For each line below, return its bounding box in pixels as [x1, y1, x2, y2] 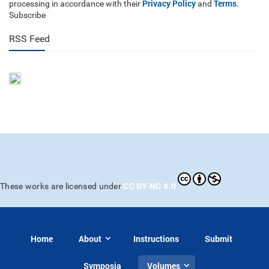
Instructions [133, 233, 179, 244]
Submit [205, 233, 232, 244]
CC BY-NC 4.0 [123, 180, 176, 192]
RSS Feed [9, 33, 50, 44]
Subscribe [9, 10, 46, 20]
